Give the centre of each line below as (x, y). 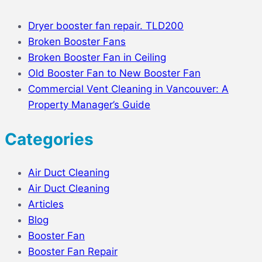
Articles (46, 204)
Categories (49, 139)
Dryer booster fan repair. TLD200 (106, 26)
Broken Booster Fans (77, 42)
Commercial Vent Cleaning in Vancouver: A (128, 89)
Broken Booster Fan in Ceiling (97, 58)
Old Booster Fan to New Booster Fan (114, 73)
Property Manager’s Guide (89, 105)
